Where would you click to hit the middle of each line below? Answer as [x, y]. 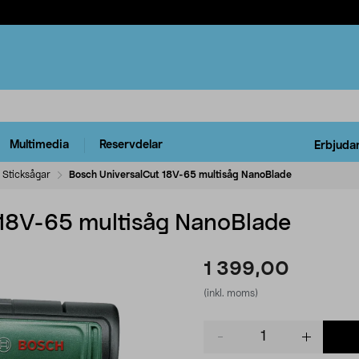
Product [224, 327]
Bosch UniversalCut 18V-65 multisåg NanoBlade [180, 174]
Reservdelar [131, 145]
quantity [225, 343]
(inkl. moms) [231, 293]
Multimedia [39, 145]
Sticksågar [26, 174]
